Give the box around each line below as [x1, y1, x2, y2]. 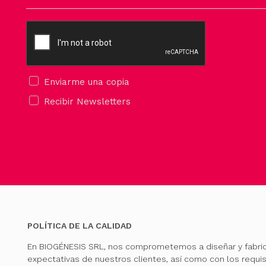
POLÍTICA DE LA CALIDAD [27, 220, 132, 230]
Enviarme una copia [44, 77, 129, 88]
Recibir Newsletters [44, 96, 131, 107]
